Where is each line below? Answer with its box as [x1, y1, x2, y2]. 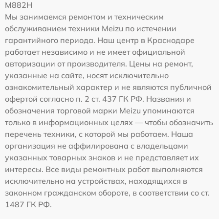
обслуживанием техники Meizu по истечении [5, 23, 176, 33]
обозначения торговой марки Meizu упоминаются [5, 105, 195, 115]
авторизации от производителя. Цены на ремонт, [5, 58, 193, 68]
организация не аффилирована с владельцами [5, 140, 188, 151]
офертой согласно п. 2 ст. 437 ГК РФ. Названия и [5, 93, 191, 104]
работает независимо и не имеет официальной [5, 46, 185, 57]
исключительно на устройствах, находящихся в [5, 175, 187, 186]
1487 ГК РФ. [5, 199, 52, 209]
